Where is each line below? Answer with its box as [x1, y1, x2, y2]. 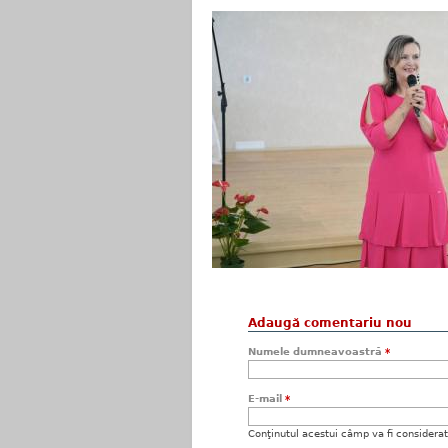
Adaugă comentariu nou [248, 316, 412, 330]
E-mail [248, 393, 285, 404]
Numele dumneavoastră [248, 346, 385, 357]
